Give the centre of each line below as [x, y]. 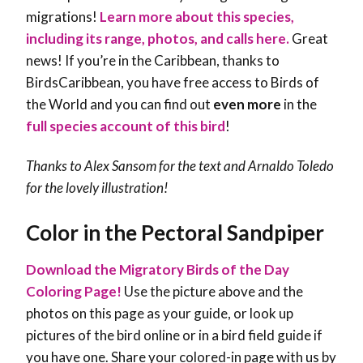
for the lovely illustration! [97, 188]
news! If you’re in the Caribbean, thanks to [153, 61]
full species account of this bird [126, 126]
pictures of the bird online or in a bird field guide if [174, 335]
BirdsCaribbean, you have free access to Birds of [173, 83]
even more [247, 105]
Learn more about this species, [197, 17]
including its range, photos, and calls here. [159, 39]
